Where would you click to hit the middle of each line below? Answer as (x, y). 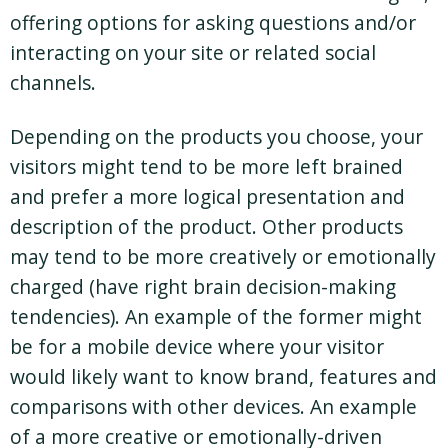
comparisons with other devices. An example (213, 406)
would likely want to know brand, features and (223, 376)
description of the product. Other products (206, 226)
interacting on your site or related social (193, 52)
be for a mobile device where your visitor (197, 346)
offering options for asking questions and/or (213, 22)
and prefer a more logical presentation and (207, 196)
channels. (53, 82)
